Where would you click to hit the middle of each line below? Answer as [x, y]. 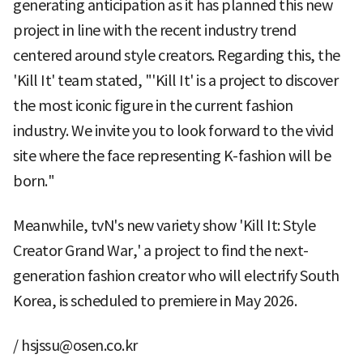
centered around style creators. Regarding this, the [177, 55]
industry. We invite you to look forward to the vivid [173, 130]
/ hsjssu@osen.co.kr [75, 345]
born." [34, 181]
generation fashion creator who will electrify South [176, 275]
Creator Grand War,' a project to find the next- [161, 250]
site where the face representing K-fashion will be [172, 156]
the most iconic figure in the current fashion [153, 105]
